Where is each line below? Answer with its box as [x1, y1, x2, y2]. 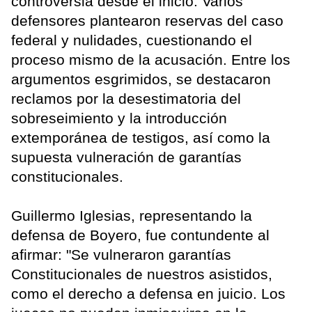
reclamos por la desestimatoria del [11, 90, 241, 107]
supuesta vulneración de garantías [11, 148, 242, 165]
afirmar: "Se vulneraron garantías [11, 246, 231, 263]
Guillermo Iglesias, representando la [11, 207, 252, 224]
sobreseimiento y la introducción [11, 109, 227, 126]
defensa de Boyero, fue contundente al [11, 226, 270, 243]
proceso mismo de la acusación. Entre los [11, 51, 290, 68]
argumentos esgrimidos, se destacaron [11, 70, 271, 87]
